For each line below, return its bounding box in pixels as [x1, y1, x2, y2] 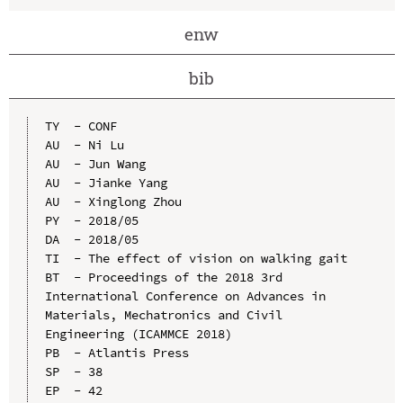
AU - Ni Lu [44, 136, 124, 153]
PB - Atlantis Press [44, 344, 189, 361]
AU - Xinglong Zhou [44, 193, 182, 210]
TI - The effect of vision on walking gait [44, 249, 347, 266]
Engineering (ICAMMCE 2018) [44, 325, 232, 342]
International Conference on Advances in [44, 287, 326, 304]
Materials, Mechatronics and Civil [44, 306, 282, 323]
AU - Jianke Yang [44, 174, 167, 191]
